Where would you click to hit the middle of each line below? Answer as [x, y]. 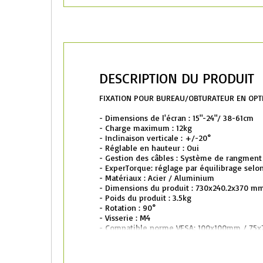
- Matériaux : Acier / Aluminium [157, 178]
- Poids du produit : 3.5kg [145, 198]
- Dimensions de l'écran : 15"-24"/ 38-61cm [176, 118]
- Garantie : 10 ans [132, 237]
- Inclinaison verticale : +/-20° [155, 138]
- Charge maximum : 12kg [146, 128]
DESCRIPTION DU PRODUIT [177, 78]
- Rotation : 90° [127, 208]
